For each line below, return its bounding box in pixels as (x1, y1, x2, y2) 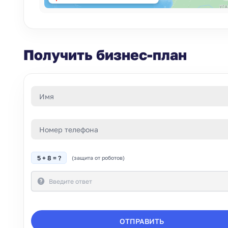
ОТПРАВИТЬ (120, 216, 164, 225)
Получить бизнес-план (23, 46, 187, 63)
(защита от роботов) (72, 155, 125, 161)
